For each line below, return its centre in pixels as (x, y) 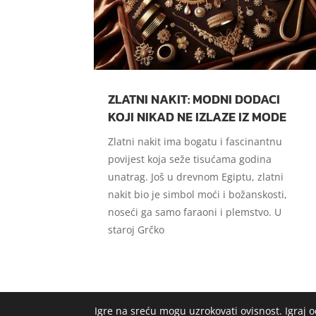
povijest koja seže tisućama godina (190, 159)
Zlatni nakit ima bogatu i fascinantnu (195, 141)
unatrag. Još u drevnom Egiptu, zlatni (196, 176)
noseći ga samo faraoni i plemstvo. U (195, 212)
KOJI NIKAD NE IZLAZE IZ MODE (197, 116)
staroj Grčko (136, 229)
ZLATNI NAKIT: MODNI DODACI (194, 99)
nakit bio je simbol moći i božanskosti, (198, 194)
